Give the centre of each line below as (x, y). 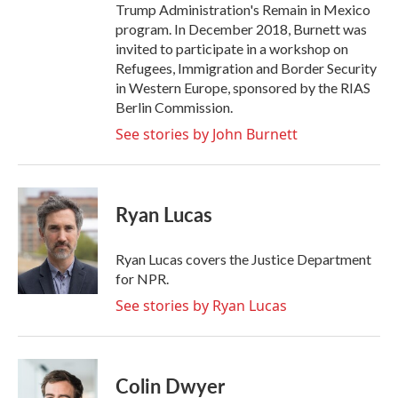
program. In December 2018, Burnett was (241, 29)
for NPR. (142, 279)
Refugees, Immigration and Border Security (246, 68)
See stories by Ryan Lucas (201, 306)
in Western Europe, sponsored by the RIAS (243, 88)
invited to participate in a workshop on (232, 48)
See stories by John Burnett (207, 134)
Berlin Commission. (174, 107)
